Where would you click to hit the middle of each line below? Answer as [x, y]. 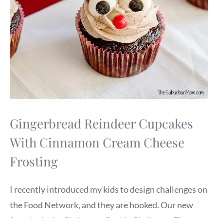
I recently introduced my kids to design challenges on [109, 189]
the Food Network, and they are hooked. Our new [101, 205]
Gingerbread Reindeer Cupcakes [101, 124]
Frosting [34, 162]
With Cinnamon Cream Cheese [97, 143]
